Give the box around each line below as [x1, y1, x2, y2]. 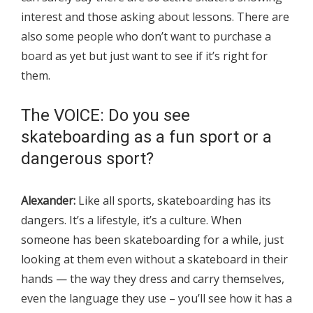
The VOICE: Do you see [21, 105, 190, 125]
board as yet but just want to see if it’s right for [21, 48, 268, 64]
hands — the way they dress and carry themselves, [21, 270, 284, 286]
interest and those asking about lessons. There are [21, 8, 289, 24]
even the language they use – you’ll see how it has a [21, 290, 292, 306]
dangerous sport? [21, 148, 154, 168]
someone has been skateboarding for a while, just [21, 231, 284, 247]
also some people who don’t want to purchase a [21, 28, 271, 44]
